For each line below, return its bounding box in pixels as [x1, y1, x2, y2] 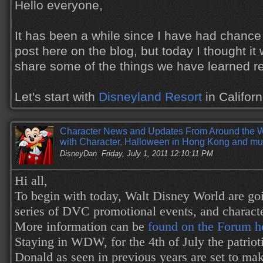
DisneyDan [60, 149, 97, 158]
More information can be [15, 220, 148, 234]
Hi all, [15, 174, 48, 188]
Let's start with [15, 90, 99, 104]
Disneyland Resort [99, 90, 202, 104]
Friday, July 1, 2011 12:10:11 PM [102, 149, 213, 158]
